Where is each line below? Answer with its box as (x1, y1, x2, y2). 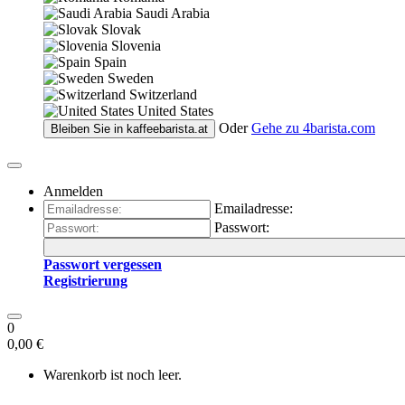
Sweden (108, 71, 154, 86)
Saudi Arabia (136, 5, 210, 21)
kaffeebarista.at (127, 122, 208, 136)
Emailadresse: (214, 201, 293, 216)
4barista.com (303, 120, 375, 136)
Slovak (101, 22, 141, 37)
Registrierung (43, 273, 127, 288)
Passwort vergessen (43, 257, 162, 272)
